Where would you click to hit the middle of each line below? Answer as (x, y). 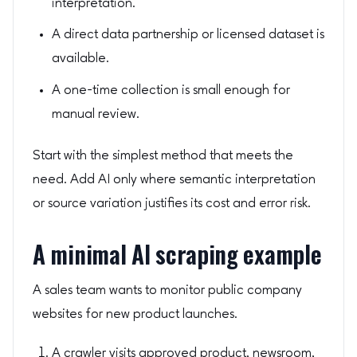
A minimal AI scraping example (177, 255)
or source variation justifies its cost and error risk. (172, 204)
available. (80, 59)
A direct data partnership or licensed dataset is (188, 35)
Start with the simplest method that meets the (163, 156)
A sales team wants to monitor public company (167, 291)
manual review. (96, 114)
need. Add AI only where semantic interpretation (174, 180)
